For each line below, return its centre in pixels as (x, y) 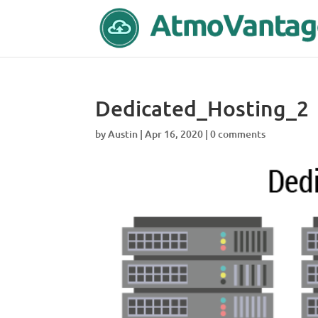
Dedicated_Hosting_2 (202, 108)
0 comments (238, 134)
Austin (123, 134)
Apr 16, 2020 (174, 134)
